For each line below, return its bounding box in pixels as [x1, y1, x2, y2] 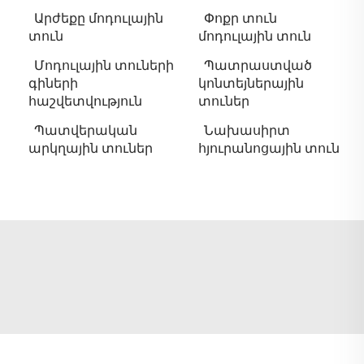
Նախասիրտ [204, 123, 290, 139]
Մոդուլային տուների [34, 58, 174, 74]
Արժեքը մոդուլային [34, 11, 163, 27]
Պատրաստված [204, 58, 312, 74]
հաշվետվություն [28, 93, 142, 110]
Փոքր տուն [204, 11, 277, 27]
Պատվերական [34, 123, 137, 139]
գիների [28, 76, 78, 92]
